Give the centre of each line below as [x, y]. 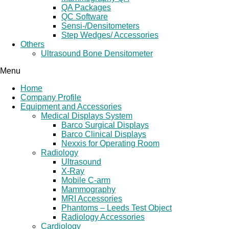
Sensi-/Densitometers [100, 26]
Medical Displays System [87, 116]
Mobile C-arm [86, 180]
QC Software [85, 17]
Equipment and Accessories [71, 107]
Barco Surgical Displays [105, 125]
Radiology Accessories [103, 217]
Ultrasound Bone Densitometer [97, 53]
